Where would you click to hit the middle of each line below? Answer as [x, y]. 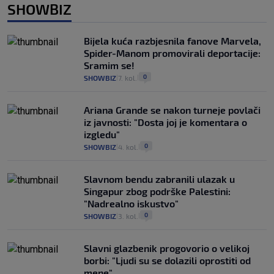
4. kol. [128, 147]
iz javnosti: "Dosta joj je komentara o [165, 122]
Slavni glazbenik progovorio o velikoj [167, 248]
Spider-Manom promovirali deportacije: [172, 53]
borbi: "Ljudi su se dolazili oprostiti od [167, 260]
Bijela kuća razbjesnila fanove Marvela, [172, 41]
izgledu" [102, 134]
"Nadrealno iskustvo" [131, 203]
